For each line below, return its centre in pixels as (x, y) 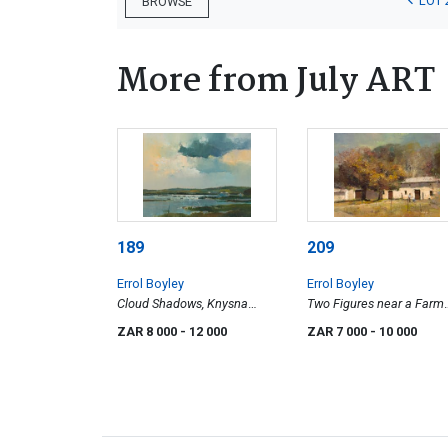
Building (329, 324)
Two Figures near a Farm (375, 304)
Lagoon (138, 324)
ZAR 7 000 (338, 332)
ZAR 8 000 (148, 332)
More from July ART (276, 82)
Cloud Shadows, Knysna (182, 304)
